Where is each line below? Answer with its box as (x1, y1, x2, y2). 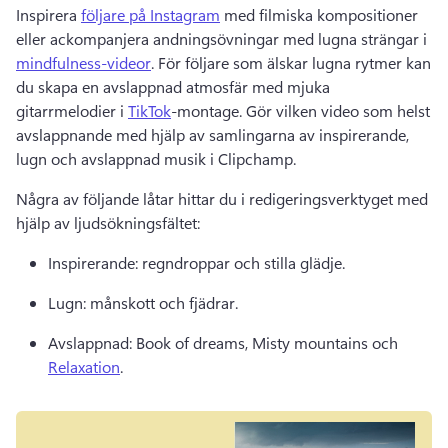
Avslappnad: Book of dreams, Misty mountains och (48, 332, 402, 353)
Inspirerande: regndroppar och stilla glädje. (48, 252, 349, 273)
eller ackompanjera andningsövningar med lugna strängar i (16, 28, 431, 49)
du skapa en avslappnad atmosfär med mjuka (16, 76, 330, 97)
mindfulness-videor (16, 52, 151, 73)
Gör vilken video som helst (246, 100, 430, 121)
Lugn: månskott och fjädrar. (48, 292, 242, 313)
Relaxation (48, 356, 120, 377)
